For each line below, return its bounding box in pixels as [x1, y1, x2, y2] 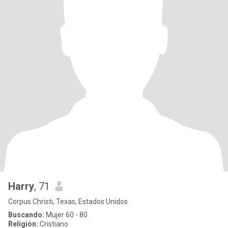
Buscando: [8, 211, 44, 219]
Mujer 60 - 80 [44, 211, 88, 219]
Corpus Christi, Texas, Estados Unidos [8, 197, 128, 206]
